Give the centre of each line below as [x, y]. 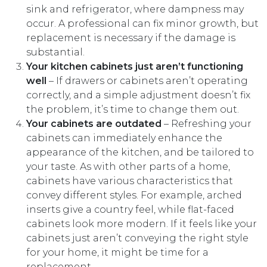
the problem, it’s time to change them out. [133, 110]
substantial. [55, 52]
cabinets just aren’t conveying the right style [137, 238]
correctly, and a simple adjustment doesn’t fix [138, 95]
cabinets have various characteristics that [130, 181]
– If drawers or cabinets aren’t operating [148, 81]
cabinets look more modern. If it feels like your [142, 224]
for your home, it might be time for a [117, 253]
